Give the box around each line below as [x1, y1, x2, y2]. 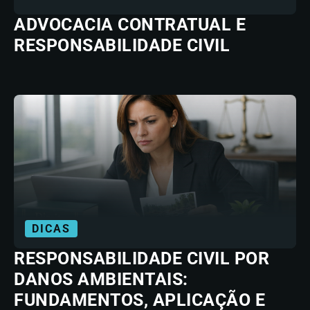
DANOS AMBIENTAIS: [14, 269, 188, 289]
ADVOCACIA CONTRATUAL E [14, 15, 246, 35]
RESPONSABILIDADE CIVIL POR [14, 248, 269, 268]
